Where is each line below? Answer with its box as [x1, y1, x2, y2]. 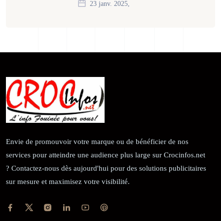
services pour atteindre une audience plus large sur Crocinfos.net [6, 150, 205, 159]
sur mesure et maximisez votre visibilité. [6, 177, 130, 185]
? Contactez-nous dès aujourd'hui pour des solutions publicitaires [6, 164, 206, 172]
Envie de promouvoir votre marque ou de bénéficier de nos [6, 137, 188, 146]
